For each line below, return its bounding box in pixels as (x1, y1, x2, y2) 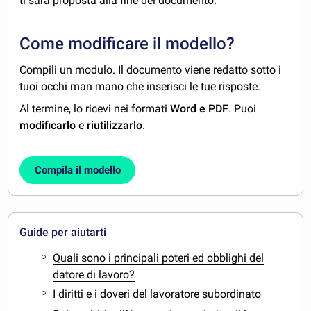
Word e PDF (170, 102, 229, 116)
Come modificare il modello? (19, 34, 235, 54)
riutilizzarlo (87, 119, 143, 133)
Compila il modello (34, 163, 121, 176)
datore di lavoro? (53, 267, 135, 281)
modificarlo (19, 119, 76, 133)
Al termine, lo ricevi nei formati (19, 102, 171, 116)
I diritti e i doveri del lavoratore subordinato (53, 287, 262, 301)
